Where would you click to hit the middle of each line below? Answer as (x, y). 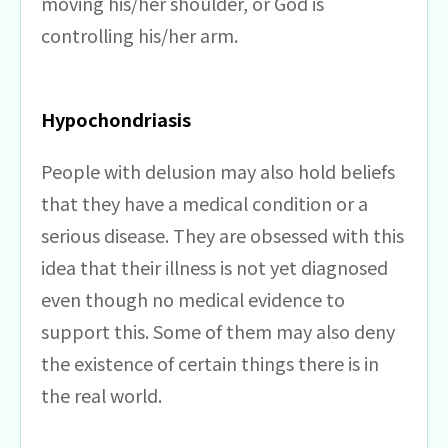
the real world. (101, 394)
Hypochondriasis (116, 118)
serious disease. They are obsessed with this (222, 234)
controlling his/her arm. (139, 34)
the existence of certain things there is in (210, 362)
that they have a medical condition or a (204, 202)
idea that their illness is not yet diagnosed (214, 266)
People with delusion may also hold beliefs (218, 170)
